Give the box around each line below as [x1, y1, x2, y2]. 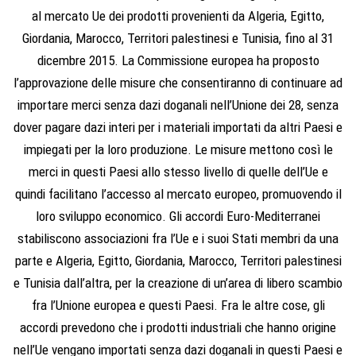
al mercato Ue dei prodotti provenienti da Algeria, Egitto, [32, 8, 324, 24]
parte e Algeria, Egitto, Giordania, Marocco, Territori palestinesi [14, 253, 342, 269]
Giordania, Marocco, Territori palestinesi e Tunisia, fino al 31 [22, 30, 334, 46]
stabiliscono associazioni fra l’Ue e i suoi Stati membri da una [17, 230, 339, 246]
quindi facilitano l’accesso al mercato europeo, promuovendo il [14, 186, 342, 202]
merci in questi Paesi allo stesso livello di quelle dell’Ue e [28, 164, 328, 180]
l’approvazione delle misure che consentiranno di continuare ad [14, 75, 342, 91]
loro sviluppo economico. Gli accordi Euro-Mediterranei [36, 208, 320, 224]
